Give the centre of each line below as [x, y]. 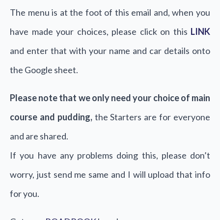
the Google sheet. [44, 70]
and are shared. [39, 136]
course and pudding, [51, 117]
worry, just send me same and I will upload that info [110, 174]
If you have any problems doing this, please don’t [110, 155]
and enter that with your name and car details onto [110, 51]
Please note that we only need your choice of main [110, 98]
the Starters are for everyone [151, 117]
